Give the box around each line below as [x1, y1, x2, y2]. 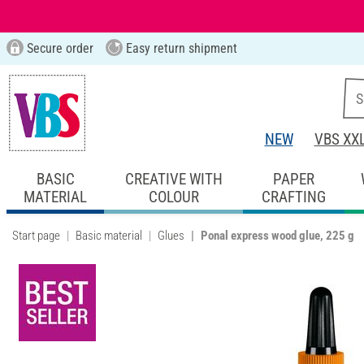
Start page [12, 227, 60, 243]
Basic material [76, 227, 142, 243]
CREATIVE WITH [124, 169, 223, 188]
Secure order [23, 41, 93, 56]
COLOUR [148, 187, 199, 206]
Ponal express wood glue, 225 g [201, 227, 354, 243]
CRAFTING [261, 187, 326, 206]
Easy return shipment [122, 41, 237, 56]
